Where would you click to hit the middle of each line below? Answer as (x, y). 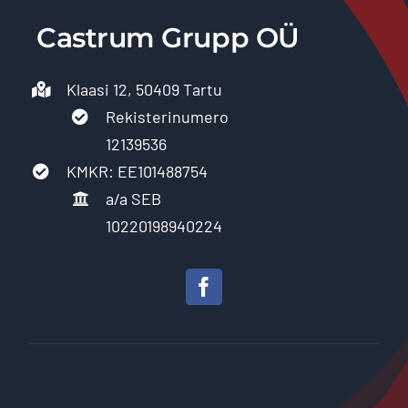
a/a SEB (134, 199)
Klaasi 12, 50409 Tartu (145, 90)
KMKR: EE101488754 (138, 172)
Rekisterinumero (168, 117)
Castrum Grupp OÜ (168, 38)
